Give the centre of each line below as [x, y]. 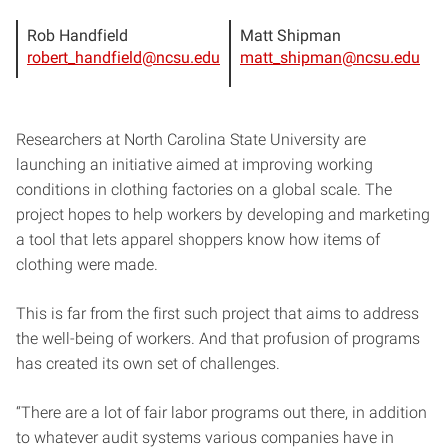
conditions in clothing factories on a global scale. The [204, 189]
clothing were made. [87, 264]
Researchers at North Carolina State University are [191, 139]
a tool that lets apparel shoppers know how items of [198, 239]
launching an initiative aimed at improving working [194, 164]
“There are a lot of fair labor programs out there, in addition [221, 412]
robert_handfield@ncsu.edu [123, 57]
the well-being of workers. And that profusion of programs [218, 338]
